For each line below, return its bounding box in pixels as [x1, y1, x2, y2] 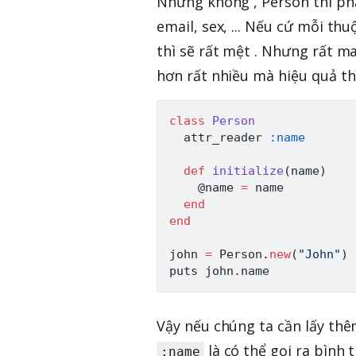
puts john [169, 264, 234, 279]
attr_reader [169, 130, 269, 145]
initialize [212, 164, 284, 179]
